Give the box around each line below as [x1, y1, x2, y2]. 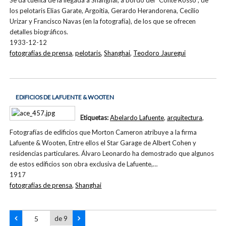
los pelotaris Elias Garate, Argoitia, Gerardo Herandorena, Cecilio [10, 7, 200, 15]
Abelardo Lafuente [109, 113, 164, 122]
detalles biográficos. [10, 28, 69, 36]
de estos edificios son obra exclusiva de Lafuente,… [10, 159, 158, 168]
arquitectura [166, 113, 202, 122]
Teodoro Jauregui [133, 49, 186, 58]
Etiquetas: [80, 113, 110, 122]
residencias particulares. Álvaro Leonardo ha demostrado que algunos [10, 149, 214, 157]
